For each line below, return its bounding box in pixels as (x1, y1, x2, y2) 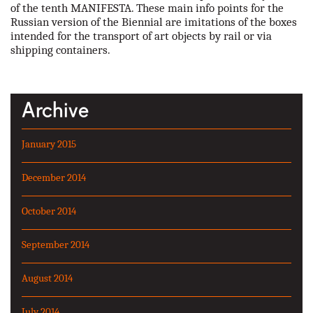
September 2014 (22, 238, 89, 251)
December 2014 (22, 170, 86, 184)
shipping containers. (10, 43, 110, 57)
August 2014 (22, 271, 73, 284)
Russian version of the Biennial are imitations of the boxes (10, 15, 297, 29)
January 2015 (22, 137, 76, 150)
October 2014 (22, 204, 76, 217)
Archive (22, 96, 89, 122)
